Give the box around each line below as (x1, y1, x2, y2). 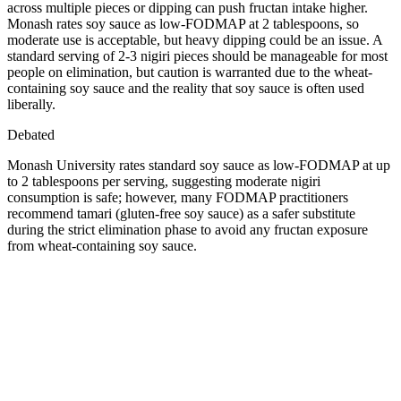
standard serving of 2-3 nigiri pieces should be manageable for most (7, 47, 388, 64)
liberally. (7, 96, 55, 112)
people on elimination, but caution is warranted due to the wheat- (7, 64, 372, 80)
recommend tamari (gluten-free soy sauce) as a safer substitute (7, 205, 355, 221)
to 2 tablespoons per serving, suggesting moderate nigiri (7, 173, 320, 189)
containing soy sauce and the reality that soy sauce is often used (7, 80, 364, 96)
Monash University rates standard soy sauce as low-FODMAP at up (7, 157, 390, 173)
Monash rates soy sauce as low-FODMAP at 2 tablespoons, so (7, 15, 359, 31)
